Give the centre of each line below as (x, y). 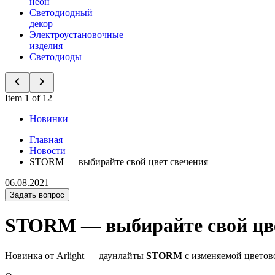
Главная (46, 140)
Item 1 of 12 (29, 98)
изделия (46, 46)
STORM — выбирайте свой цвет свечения (119, 162)
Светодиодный (61, 13)
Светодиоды (56, 57)
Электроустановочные (76, 35)
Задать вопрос (37, 195)
